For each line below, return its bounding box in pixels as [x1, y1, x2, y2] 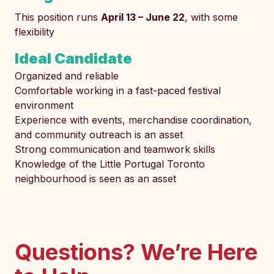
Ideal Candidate [15, 50, 132, 67]
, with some [185, 11, 238, 23]
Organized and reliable [15, 70, 119, 82]
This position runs [15, 11, 101, 23]
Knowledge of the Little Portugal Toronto [15, 158, 205, 170]
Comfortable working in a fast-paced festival [15, 84, 221, 97]
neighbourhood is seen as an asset [15, 172, 176, 185]
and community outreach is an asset [15, 128, 183, 141]
